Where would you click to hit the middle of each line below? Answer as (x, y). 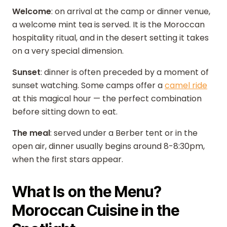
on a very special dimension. (68, 51)
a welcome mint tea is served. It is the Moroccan (108, 25)
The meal (31, 133)
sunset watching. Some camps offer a (88, 85)
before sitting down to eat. (65, 112)
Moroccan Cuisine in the (96, 210)
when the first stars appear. (68, 159)
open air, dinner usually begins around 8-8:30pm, (108, 146)
